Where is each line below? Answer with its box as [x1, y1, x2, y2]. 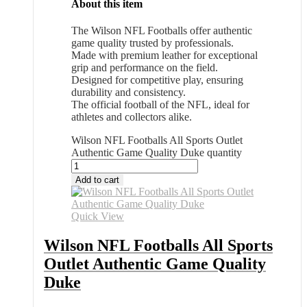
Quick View [71, 210, 124, 222]
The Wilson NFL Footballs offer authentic [71, 24, 252, 36]
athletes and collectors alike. [71, 110, 192, 123]
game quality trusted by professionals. [71, 36, 234, 49]
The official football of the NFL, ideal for [71, 98, 249, 110]
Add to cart [75, 174, 119, 185]
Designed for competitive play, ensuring [71, 73, 243, 86]
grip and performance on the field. [71, 61, 218, 73]
